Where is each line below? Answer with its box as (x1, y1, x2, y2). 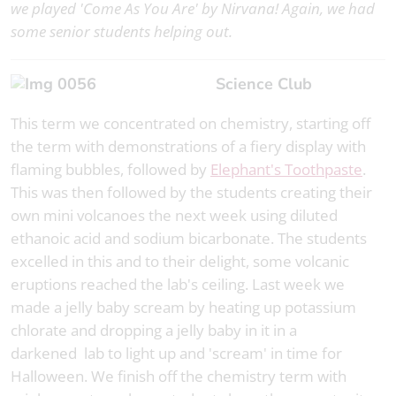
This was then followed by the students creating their (11, 182, 372, 203)
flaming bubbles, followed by (11, 159, 210, 180)
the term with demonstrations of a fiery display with (11, 136, 366, 157)
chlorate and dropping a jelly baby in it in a (11, 320, 297, 341)
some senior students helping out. (11, 21, 232, 42)
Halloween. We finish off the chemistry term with (11, 366, 346, 387)
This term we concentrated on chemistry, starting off (11, 113, 370, 134)
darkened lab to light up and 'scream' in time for (11, 343, 342, 364)
